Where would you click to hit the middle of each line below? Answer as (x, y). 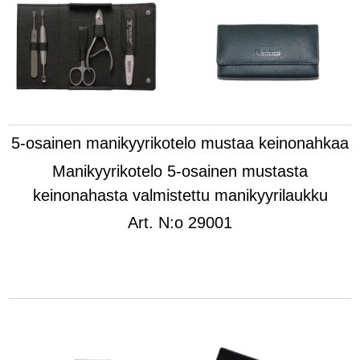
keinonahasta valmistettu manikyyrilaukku (180, 195)
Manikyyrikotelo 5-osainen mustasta (180, 171)
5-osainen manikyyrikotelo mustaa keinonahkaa (180, 143)
